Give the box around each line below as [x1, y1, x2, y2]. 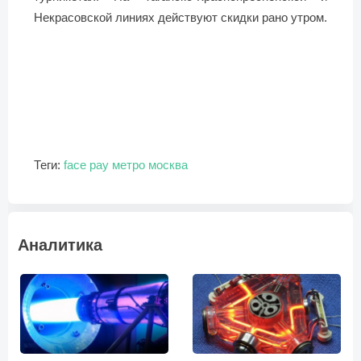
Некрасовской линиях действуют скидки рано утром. [34, 10, 327, 24]
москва [148, 157, 188, 172]
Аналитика [18, 235, 102, 254]
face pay [64, 157, 109, 172]
